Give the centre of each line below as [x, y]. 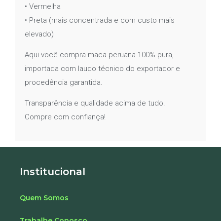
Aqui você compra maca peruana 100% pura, [99, 55]
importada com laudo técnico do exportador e [102, 68]
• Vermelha [43, 6]
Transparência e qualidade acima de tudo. [95, 103]
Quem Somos [44, 198]
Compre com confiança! [65, 117]
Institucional [53, 171]
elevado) [39, 34]
